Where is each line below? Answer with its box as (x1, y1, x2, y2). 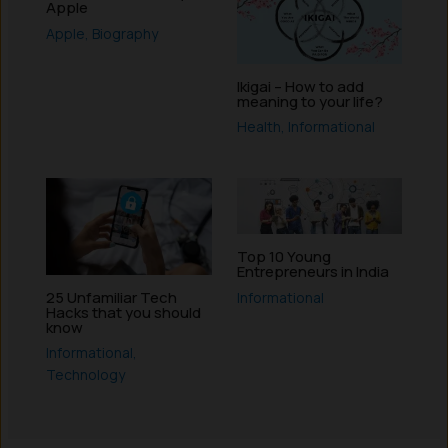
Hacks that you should (45, 301, 201, 323)
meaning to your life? (236, 90, 383, 112)
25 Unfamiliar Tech (45, 286, 177, 308)
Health (236, 117, 281, 137)
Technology (45, 365, 125, 385)
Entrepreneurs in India (236, 261, 389, 283)
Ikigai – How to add (236, 75, 364, 97)
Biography (91, 23, 158, 43)
